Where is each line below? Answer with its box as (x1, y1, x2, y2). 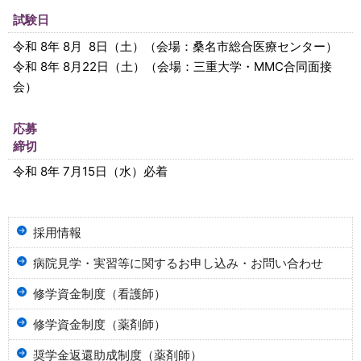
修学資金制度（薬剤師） (33, 317, 166, 332)
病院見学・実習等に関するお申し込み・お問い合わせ (33, 255, 323, 271)
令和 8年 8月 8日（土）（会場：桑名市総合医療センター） (13, 39, 338, 54)
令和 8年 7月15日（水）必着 (13, 164, 168, 179)
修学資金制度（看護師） (33, 286, 166, 301)
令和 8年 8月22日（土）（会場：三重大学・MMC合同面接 (13, 59, 332, 74)
